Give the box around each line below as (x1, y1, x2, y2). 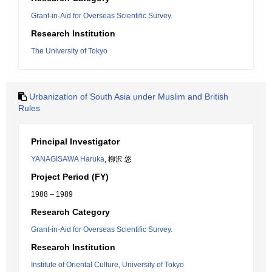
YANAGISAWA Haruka (31, 155, 104, 163)
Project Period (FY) (31, 172, 109, 182)
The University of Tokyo (31, 47, 107, 55)
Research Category (31, 207, 110, 217)
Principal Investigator (31, 137, 120, 146)
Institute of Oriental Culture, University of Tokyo (31, 260, 184, 269)
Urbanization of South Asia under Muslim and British (29, 92, 228, 101)
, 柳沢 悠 (104, 155, 132, 163)
